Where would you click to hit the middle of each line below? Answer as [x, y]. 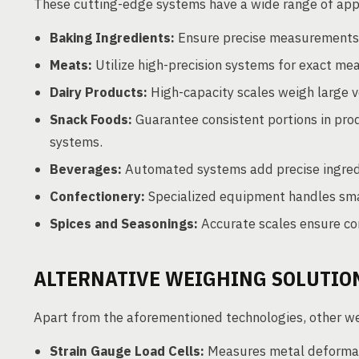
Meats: [71, 65]
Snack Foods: [91, 119]
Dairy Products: [99, 92]
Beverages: [86, 169]
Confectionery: [97, 196]
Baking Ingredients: [112, 38]
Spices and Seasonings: [124, 224]
